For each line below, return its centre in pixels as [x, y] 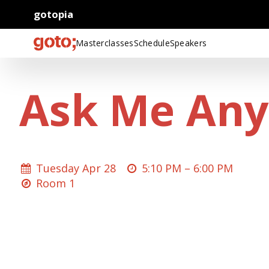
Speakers [188, 43]
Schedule [152, 43]
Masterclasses [105, 43]
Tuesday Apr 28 [76, 168]
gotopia [53, 14]
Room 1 [56, 183]
